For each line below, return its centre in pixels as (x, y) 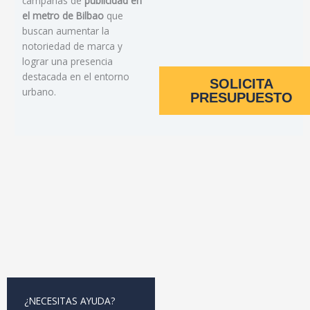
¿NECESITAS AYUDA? (70, 301)
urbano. (39, 92)
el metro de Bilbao (63, 16)
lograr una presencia (67, 62)
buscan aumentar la (66, 31)
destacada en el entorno (76, 77)
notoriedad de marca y (72, 46)
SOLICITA (241, 84)
